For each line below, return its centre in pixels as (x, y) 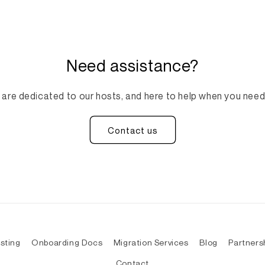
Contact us (132, 130)
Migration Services (151, 242)
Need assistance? (132, 65)
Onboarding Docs (67, 242)
